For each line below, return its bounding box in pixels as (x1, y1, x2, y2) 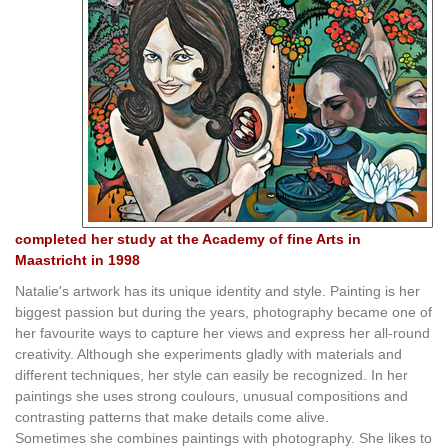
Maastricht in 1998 (15, 252, 140, 268)
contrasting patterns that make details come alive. (15, 409, 329, 425)
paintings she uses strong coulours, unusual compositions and (15, 388, 408, 404)
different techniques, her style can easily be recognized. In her (15, 367, 408, 383)
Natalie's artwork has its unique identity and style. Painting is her (15, 283, 420, 299)
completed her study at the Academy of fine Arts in (15, 231, 361, 247)
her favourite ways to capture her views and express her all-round (15, 325, 430, 341)
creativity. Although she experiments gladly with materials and (15, 346, 402, 362)
